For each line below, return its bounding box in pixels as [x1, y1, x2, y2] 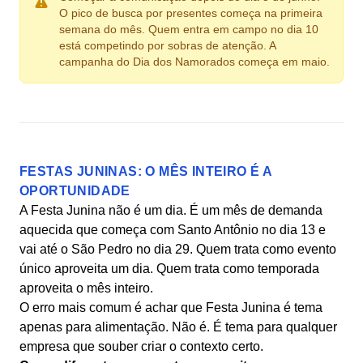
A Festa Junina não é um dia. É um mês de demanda [19, 203, 322, 217]
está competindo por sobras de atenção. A [59, 39, 275, 52]
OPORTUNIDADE [19, 184, 130, 198]
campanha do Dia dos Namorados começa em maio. [59, 55, 330, 68]
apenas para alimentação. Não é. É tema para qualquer [19, 320, 337, 334]
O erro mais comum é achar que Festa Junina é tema [19, 301, 322, 314]
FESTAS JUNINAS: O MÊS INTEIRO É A [19, 164, 272, 178]
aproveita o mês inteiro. [19, 281, 153, 295]
